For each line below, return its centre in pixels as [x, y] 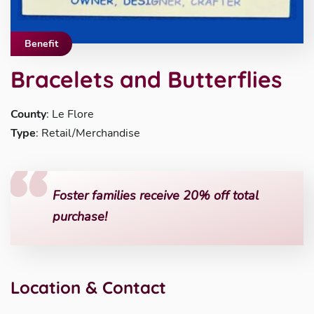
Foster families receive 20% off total [156, 196]
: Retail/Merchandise [88, 133]
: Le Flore [70, 114]
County [28, 114]
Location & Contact [88, 287]
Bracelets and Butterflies [146, 79]
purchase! [80, 217]
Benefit [41, 44]
